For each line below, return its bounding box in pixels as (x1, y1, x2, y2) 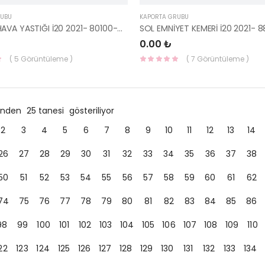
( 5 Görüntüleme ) (9, 54, 73, 64)
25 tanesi (26, 105, 66, 117)
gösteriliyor (69, 105, 114, 117)
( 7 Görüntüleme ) (186, 54, 249, 64)
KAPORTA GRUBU (139, 12, 189, 21)
